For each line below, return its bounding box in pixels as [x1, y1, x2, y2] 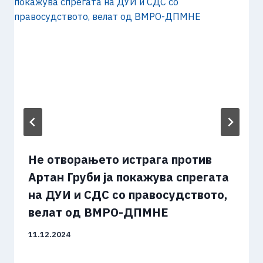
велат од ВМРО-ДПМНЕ [28, 204, 168, 221]
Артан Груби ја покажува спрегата [28, 169, 229, 186]
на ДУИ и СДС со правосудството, [28, 187, 227, 203]
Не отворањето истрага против [28, 151, 212, 168]
